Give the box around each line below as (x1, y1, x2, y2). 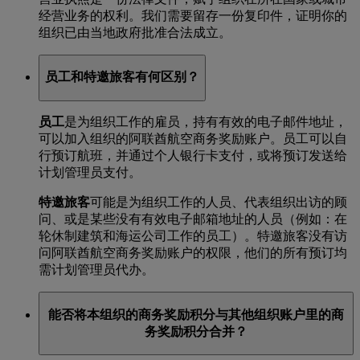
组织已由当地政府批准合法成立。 (39, 25, 231, 39)
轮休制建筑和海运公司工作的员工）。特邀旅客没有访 (39, 229, 347, 243)
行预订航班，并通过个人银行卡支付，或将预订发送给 (39, 149, 347, 162)
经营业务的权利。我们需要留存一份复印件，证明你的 (39, 8, 347, 22)
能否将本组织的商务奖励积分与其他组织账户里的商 (48, 307, 344, 321)
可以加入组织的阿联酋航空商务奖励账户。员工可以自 (39, 132, 347, 145)
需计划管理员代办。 (39, 263, 154, 276)
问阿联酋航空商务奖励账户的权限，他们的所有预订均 (39, 246, 347, 260)
